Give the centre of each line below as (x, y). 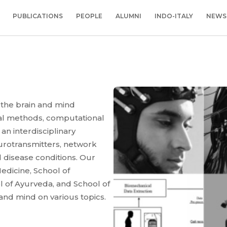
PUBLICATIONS (38, 16)
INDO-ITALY (174, 16)
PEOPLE (89, 16)
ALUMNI (128, 16)
